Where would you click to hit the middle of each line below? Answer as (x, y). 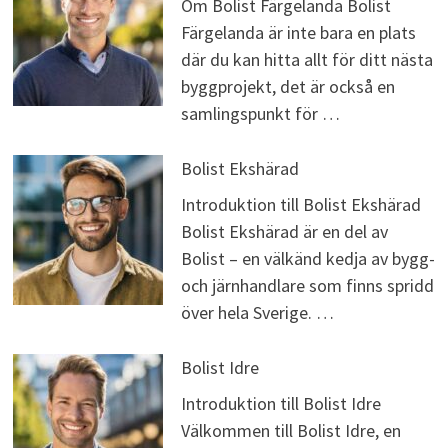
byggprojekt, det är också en (287, 87)
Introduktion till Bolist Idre (280, 404)
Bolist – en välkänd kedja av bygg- (307, 259)
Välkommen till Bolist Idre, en (290, 431)
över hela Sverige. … (257, 313)
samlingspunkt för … (260, 114)
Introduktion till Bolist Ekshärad (300, 205)
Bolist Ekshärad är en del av (284, 232)
